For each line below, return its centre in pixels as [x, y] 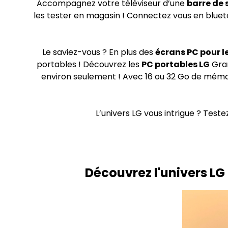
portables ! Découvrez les [89, 64]
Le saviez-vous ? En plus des [99, 52]
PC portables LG [176, 64]
